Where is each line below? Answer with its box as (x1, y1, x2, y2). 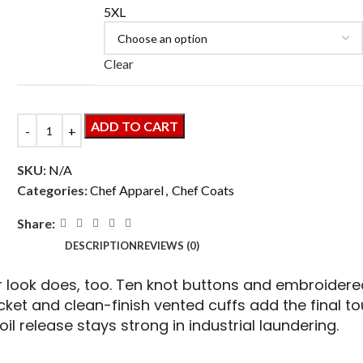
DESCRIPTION (65, 239, 137, 252)
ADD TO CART (91, 118, 179, 134)
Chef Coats (172, 182, 235, 198)
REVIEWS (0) (137, 239, 199, 252)
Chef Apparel (90, 182, 164, 198)
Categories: (17, 182, 88, 198)
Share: (17, 216, 56, 231)
